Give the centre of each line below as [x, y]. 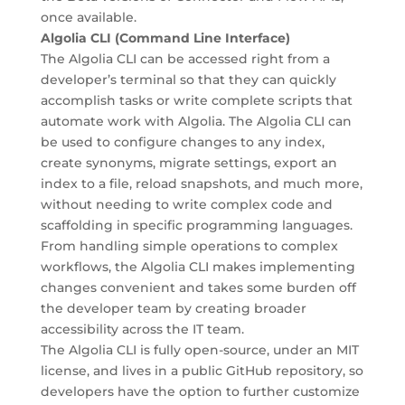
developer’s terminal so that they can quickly [188, 80]
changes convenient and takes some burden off [198, 287]
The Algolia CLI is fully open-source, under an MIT [199, 350]
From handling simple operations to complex [189, 246]
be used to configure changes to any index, [182, 142]
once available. [88, 17]
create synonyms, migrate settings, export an [188, 163]
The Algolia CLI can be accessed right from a [185, 59]
